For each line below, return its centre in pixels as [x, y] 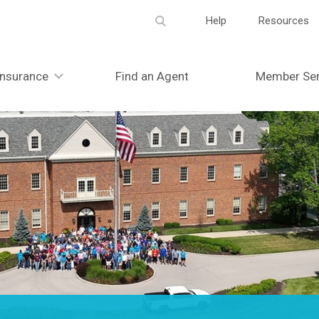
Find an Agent [152, 76]
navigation [211, 41]
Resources [284, 21]
